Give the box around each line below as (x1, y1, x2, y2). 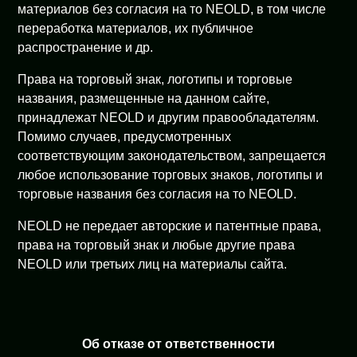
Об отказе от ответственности (82, 337, 275, 351)
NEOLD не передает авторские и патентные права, (18, 219, 322, 233)
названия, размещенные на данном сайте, (18, 92, 270, 105)
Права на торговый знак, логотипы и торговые (18, 73, 293, 86)
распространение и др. (18, 41, 154, 54)
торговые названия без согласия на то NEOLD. (18, 187, 297, 201)
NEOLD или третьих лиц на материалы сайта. (18, 257, 288, 271)
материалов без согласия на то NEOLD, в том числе (18, 2, 327, 16)
